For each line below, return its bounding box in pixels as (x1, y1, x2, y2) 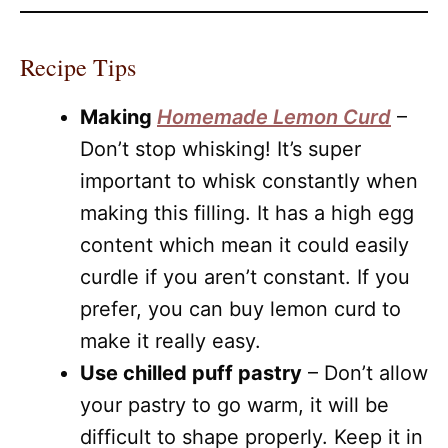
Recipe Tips (20, 50, 136, 83)
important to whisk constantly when (80, 168, 418, 193)
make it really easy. (80, 328, 261, 353)
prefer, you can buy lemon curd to (80, 296, 401, 321)
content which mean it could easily (80, 232, 409, 257)
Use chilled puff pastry (80, 360, 302, 385)
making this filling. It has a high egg (80, 200, 414, 225)
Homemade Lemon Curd (157, 104, 391, 129)
